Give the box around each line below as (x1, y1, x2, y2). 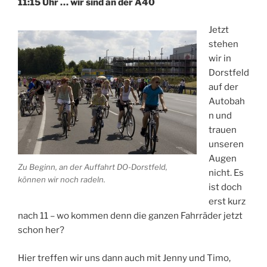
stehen (208, 39, 238, 50)
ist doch (208, 182, 242, 193)
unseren (208, 139, 244, 150)
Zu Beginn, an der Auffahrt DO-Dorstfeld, (18, 162, 167, 172)
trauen (208, 125, 237, 136)
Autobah (208, 96, 245, 107)
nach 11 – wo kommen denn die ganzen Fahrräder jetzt (18, 210, 243, 222)
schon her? (18, 225, 64, 236)
